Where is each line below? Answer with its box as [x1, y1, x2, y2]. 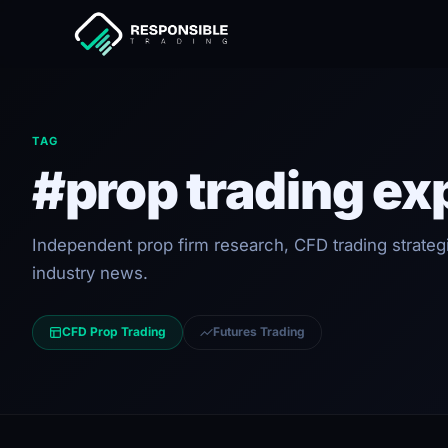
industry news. [32, 263, 148, 283]
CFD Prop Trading [62, 324, 166, 340]
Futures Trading [213, 324, 305, 340]
